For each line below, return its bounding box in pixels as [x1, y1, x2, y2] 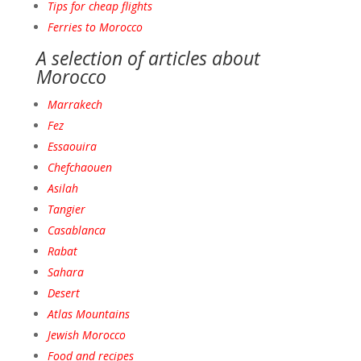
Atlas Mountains [47, 306, 130, 322]
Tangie [47, 201, 81, 218]
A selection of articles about [35, 45, 260, 72]
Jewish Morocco [47, 327, 126, 343]
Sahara [47, 264, 84, 280]
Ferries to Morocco [47, 19, 143, 35]
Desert [47, 285, 80, 301]
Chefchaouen [47, 160, 112, 176]
